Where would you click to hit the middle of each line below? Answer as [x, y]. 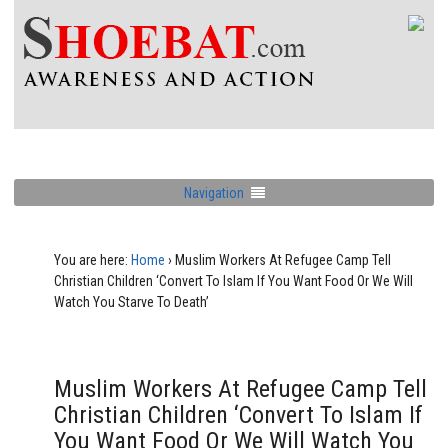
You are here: [91, 260]
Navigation [213, 192]
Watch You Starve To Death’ [131, 302]
